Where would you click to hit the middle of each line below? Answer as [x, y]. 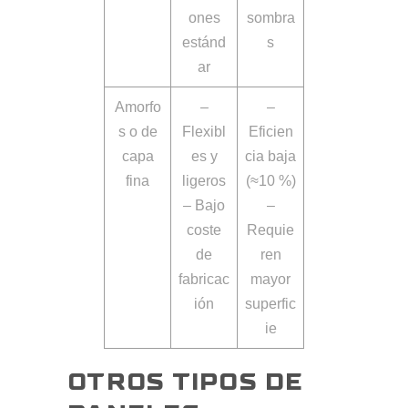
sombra [270, 18]
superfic [270, 304]
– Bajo [204, 206]
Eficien [270, 132]
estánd [204, 43]
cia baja [270, 157]
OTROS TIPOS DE [186, 383]
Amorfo [138, 107]
